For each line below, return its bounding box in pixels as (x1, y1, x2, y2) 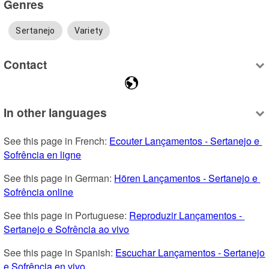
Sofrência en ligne (4, 147, 82, 162)
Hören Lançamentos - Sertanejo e (114, 171, 258, 185)
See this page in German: (4, 171, 115, 185)
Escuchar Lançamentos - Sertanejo (115, 245, 265, 259)
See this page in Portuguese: (4, 208, 130, 222)
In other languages (4, 103, 107, 121)
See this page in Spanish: (4, 245, 116, 259)
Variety (74, 25, 103, 35)
